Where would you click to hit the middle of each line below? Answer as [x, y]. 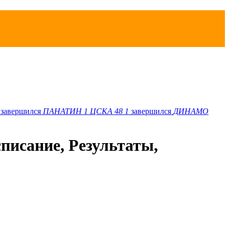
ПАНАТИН [62, 111]
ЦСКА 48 [106, 111]
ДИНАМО [191, 111]
